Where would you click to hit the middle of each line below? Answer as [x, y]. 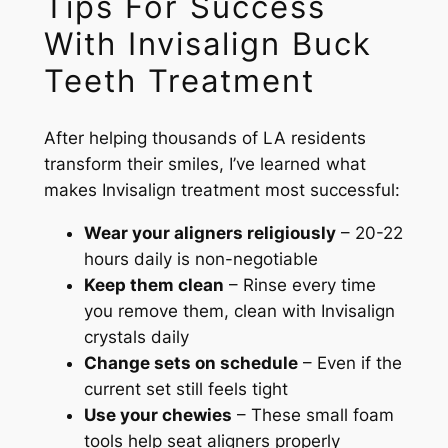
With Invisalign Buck [207, 44]
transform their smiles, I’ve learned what [204, 164]
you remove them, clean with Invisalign [239, 310]
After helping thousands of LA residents [204, 138]
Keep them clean [153, 284]
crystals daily [136, 336]
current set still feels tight [185, 388]
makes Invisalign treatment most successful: [221, 190]
